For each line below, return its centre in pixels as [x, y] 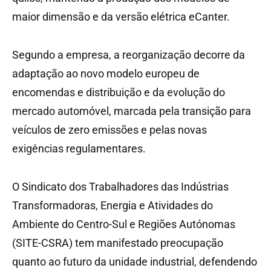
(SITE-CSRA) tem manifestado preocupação [118, 243]
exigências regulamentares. [79, 148]
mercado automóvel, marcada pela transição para [132, 111]
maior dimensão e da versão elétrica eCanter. [121, 16]
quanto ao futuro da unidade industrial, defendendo [135, 261]
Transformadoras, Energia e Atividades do [113, 205]
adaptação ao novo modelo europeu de [106, 73]
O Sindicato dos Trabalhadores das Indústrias [120, 186]
